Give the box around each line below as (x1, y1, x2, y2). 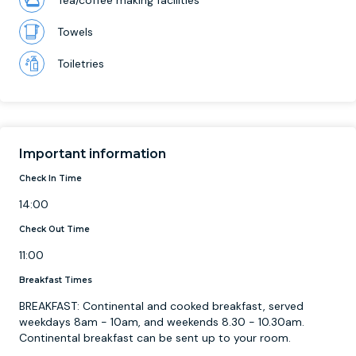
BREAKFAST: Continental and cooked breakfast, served (19, 299, 304, 314)
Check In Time (19, 173, 82, 184)
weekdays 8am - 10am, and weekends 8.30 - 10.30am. (19, 315, 304, 330)
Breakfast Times (19, 275, 92, 286)
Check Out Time (19, 224, 90, 235)
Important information (19, 146, 166, 162)
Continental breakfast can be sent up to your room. (19, 331, 291, 346)
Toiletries (57, 56, 104, 72)
